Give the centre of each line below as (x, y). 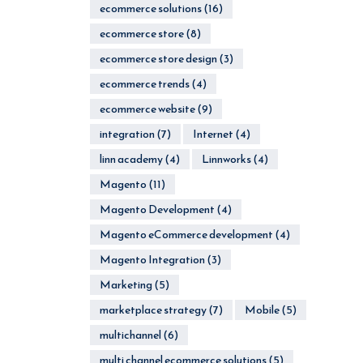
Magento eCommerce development (186, 235)
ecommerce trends (144, 84)
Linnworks (226, 159)
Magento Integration (152, 260)
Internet (213, 134)
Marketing (126, 285)
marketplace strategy (153, 310)
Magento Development (157, 209)
